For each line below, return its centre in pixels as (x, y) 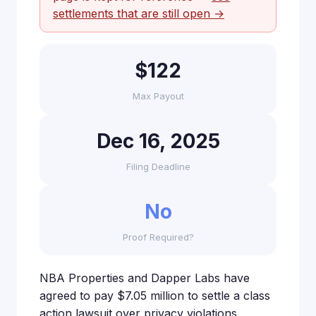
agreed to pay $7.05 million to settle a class (155, 296)
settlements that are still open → (139, 13)
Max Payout (158, 96)
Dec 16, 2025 (158, 141)
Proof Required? (158, 237)
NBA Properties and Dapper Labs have (145, 278)
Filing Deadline (158, 166)
